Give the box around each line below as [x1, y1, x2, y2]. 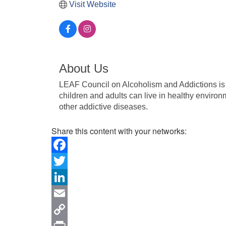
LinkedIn [51, 187, 82, 199]
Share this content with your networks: [51, 125, 187, 137]
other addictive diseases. [59, 102, 148, 111]
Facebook [51, 154, 87, 166]
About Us [59, 61, 108, 75]
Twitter [51, 171, 75, 183]
